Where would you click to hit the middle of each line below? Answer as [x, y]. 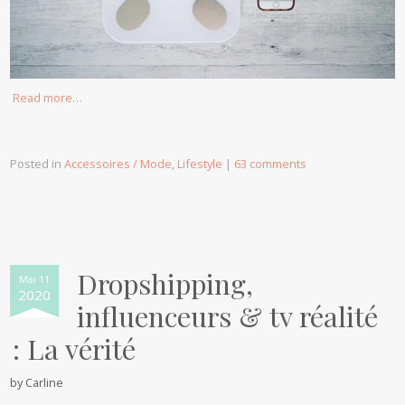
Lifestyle [200, 163]
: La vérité [75, 348]
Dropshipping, [165, 283]
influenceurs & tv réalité [228, 316]
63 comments [271, 163]
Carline [45, 382]
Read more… [48, 97]
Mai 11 [35, 278]
